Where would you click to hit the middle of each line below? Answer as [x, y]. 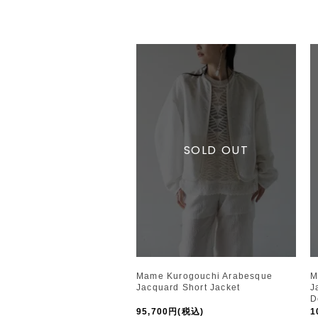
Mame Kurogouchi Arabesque [204, 276]
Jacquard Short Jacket [188, 287]
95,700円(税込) [170, 311]
